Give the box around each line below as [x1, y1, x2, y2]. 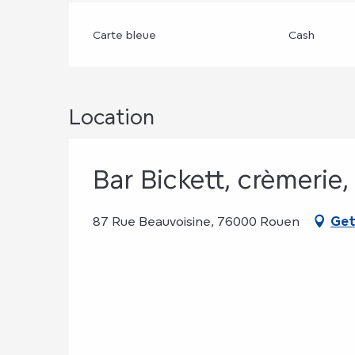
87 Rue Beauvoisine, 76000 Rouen [93, 213, 300, 230]
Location [69, 104, 155, 130]
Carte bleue [93, 28, 157, 42]
